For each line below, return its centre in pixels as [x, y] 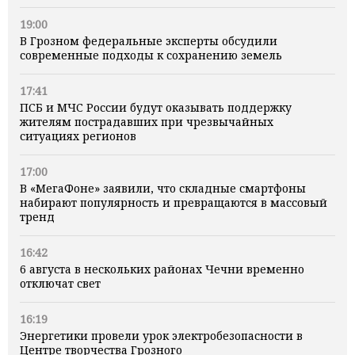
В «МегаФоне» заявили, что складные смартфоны [163, 189]
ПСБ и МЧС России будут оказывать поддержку [156, 108]
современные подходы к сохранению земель [151, 55]
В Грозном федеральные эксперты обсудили [149, 41]
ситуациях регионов [78, 136]
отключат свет [60, 284]
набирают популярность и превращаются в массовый [174, 203]
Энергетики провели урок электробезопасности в [161, 336]
